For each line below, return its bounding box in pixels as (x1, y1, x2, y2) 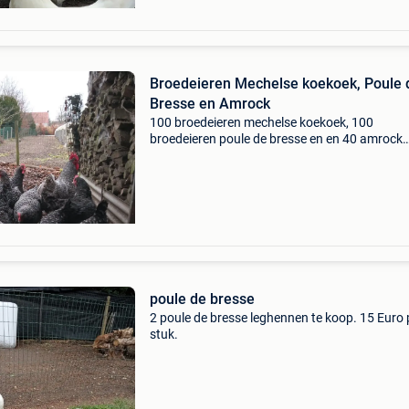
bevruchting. (149, 164, 221, 179)
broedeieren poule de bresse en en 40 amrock (149, 131, 403, 146)
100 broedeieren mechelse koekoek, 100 (149, 115, 373, 130)
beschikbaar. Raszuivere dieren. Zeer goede (149, 148, 393, 163)
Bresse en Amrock (149, 95, 270, 112)
